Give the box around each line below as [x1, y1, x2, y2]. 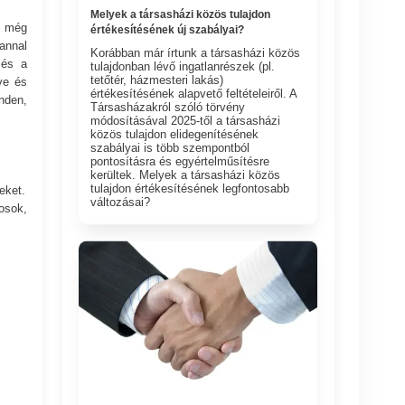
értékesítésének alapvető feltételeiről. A [90, 86, 297, 100]
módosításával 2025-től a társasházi [90, 113, 281, 127]
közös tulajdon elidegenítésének [90, 127, 259, 141]
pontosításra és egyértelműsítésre [90, 154, 270, 168]
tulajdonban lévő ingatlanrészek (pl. [90, 59, 276, 73]
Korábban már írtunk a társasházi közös [90, 45, 301, 60]
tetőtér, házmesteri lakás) [90, 72, 224, 87]
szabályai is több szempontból [90, 140, 250, 155]
